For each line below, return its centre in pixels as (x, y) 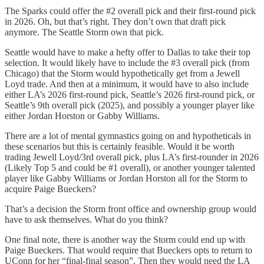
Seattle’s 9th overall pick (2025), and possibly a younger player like (130, 105)
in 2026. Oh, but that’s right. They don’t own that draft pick (115, 22)
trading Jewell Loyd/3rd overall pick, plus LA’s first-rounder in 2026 (132, 157)
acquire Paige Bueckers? (50, 189)
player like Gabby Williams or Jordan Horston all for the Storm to (126, 179)
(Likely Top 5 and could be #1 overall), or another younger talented (130, 168)
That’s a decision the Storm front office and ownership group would (131, 209)
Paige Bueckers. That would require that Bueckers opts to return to (128, 250)
